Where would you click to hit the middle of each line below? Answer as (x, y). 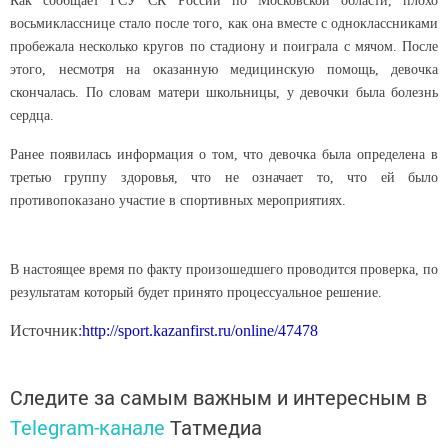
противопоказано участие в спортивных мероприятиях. (178, 200)
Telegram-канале (87, 426)
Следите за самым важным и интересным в (218, 396)
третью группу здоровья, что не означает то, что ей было (224, 177)
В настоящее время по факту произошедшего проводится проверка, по (224, 269)
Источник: (46, 330)
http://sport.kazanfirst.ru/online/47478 (200, 330)
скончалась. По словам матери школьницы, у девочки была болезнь (224, 92)
